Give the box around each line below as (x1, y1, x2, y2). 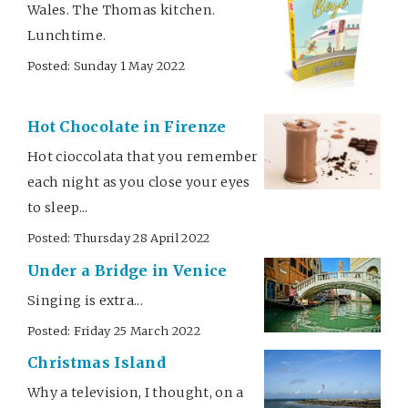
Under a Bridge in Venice (27, 260, 228, 280)
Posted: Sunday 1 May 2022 (27, 57, 185, 73)
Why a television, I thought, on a (27, 384, 244, 402)
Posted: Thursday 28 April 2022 (27, 229, 210, 245)
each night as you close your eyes (27, 173, 250, 190)
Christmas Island (27, 353, 167, 372)
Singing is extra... (27, 291, 144, 309)
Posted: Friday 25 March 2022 (27, 322, 200, 338)
